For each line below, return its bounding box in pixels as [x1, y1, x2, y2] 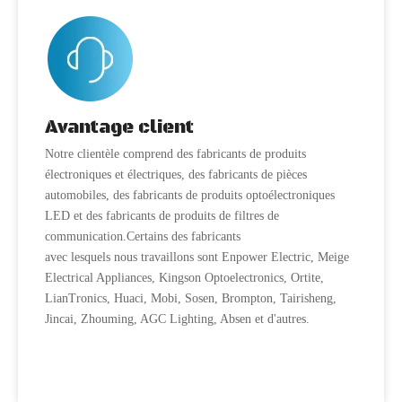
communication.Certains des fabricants [45, 230, 240, 243]
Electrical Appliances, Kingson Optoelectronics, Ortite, [45, 271, 324, 284]
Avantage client [45, 117, 194, 139]
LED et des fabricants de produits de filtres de [45, 209, 279, 223]
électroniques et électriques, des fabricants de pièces [45, 168, 307, 181]
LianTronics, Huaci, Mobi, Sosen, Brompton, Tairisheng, [45, 292, 336, 305]
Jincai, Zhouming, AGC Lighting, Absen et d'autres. [45, 312, 310, 326]
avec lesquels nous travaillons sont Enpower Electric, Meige [45, 250, 349, 264]
